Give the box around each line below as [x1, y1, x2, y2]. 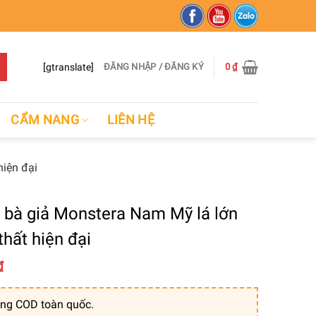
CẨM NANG [11, 112, 80, 127]
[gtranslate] [43, 61, 95, 73]
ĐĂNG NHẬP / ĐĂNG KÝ [104, 61, 204, 72]
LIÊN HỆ [107, 112, 155, 127]
